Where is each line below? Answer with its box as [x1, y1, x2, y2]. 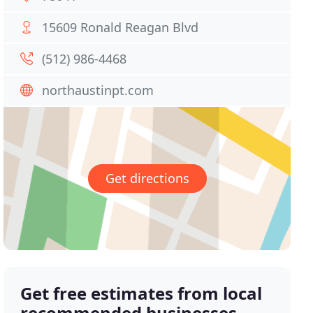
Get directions [105, 170, 189, 187]
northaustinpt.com [42, 82, 154, 99]
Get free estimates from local [20, 282, 263, 305]
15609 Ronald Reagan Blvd [42, 19, 199, 36]
